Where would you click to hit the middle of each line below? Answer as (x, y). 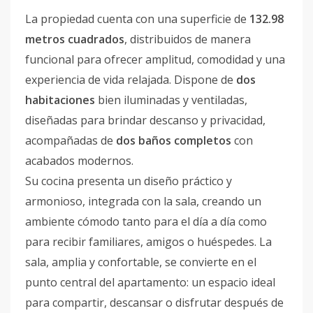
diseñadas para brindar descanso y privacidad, (145, 120)
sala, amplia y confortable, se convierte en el (141, 262)
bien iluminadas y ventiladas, (171, 100)
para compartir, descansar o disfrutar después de (154, 303)
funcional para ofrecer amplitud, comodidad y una (155, 59)
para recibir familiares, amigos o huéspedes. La (148, 242)
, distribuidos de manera (188, 39)
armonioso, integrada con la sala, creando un (143, 201)
